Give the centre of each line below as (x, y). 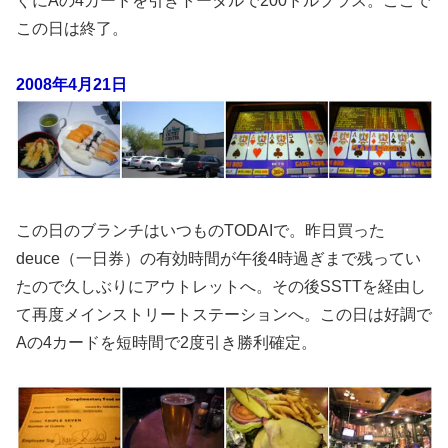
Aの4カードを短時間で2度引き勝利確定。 (166, 343)
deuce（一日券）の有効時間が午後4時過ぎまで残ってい (218, 259)
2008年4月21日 (71, 85)
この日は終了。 (72, 29)
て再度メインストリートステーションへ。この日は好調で (224, 315)
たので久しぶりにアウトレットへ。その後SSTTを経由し (221, 287)
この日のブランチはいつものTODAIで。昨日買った (200, 231)
